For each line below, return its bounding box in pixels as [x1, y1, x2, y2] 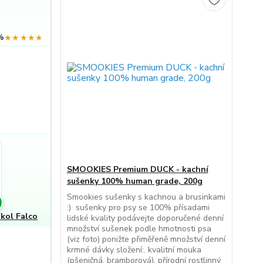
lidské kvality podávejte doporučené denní [66, 213, 224, 224]
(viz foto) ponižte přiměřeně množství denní [66, 234, 225, 245]
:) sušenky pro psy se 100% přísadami [66, 202, 210, 213]
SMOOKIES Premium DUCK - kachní [66, 164, 208, 175]
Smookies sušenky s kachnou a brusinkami [66, 191, 225, 203]
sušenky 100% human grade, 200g [66, 176, 203, 187]
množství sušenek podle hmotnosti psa [66, 223, 211, 234]
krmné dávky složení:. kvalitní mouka [66, 244, 201, 255]
